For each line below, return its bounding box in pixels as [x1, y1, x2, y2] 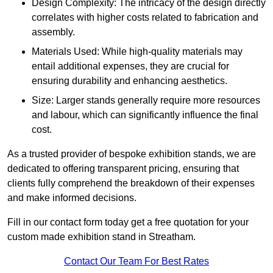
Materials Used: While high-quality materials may [32, 46, 243, 57]
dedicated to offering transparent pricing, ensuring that [7, 163, 239, 174]
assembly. [32, 27, 75, 38]
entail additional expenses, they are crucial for [32, 61, 229, 72]
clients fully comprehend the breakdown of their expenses [7, 178, 255, 189]
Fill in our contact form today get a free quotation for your [7, 217, 249, 228]
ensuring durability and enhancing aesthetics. [32, 76, 227, 87]
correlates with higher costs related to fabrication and [32, 12, 258, 23]
